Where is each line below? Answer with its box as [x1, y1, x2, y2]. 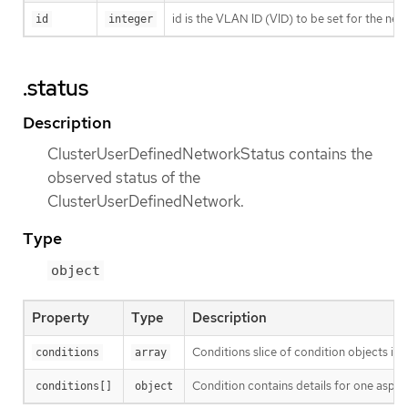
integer [108, 13, 153, 26]
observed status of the [47, 168, 200, 189]
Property [32, 309, 89, 328]
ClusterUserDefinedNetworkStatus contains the [47, 144, 372, 165]
